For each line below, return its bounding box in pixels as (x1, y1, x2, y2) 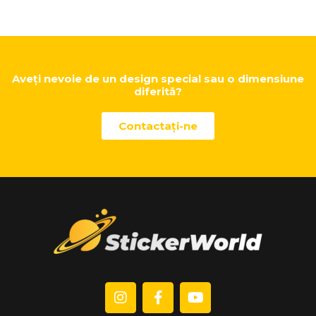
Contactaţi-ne (119, 119, 197, 133)
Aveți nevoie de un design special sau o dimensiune (12, 72, 304, 86)
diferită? (134, 85, 182, 99)
